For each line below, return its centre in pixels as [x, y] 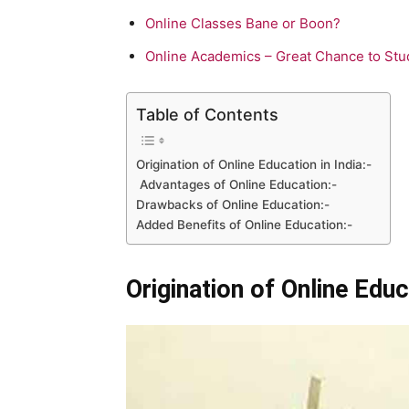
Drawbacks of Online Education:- [233, 205]
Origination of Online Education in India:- [254, 165]
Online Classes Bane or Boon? [243, 24]
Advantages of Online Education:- [236, 185]
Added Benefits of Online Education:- [244, 225]
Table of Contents [207, 115]
